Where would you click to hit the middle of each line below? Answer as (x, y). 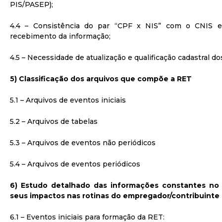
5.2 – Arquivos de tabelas (54, 121)
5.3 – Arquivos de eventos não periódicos (83, 143)
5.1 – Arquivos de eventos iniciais (68, 100)
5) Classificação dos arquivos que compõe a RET (101, 79)
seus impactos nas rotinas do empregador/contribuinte (115, 196)
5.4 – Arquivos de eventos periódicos (75, 164)
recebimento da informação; (60, 36)
